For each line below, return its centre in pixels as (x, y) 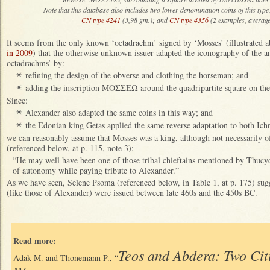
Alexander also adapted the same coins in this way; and (119, 112)
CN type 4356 (189, 20)
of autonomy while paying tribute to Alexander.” (96, 170)
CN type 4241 (101, 20)
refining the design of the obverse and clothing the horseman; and (137, 75)
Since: (17, 100)
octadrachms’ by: (36, 63)
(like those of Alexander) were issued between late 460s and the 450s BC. (133, 192)
